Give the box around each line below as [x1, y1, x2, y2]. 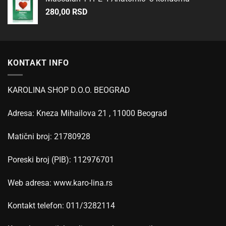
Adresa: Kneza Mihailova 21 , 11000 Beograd [8, 108, 167, 119]
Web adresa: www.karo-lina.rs [8, 178, 112, 188]
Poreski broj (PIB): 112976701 [8, 154, 114, 164]
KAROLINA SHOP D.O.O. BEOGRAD [8, 85, 130, 95]
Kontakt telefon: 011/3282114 [8, 201, 115, 211]
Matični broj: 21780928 [8, 131, 90, 141]
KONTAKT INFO [8, 58, 69, 68]
